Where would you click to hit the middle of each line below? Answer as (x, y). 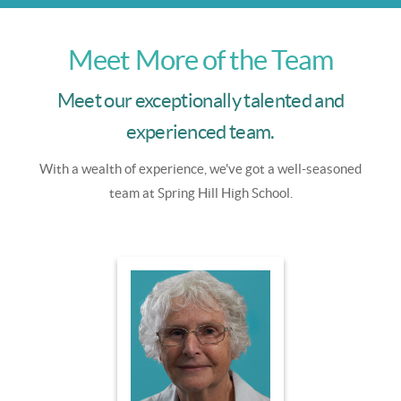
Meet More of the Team (200, 60)
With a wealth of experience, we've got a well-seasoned (200, 169)
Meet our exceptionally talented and (200, 101)
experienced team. (200, 132)
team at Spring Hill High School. (200, 193)
